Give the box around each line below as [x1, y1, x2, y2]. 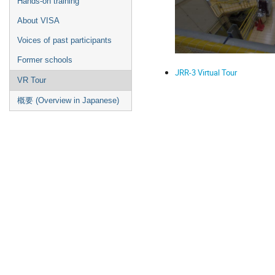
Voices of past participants [17, 36, 112, 45]
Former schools [17, 55, 72, 64]
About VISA [17, 16, 60, 25]
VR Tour [17, 76, 46, 85]
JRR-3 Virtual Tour [175, 66, 237, 78]
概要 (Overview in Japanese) [17, 96, 119, 105]
